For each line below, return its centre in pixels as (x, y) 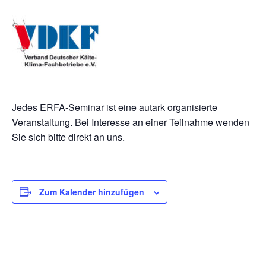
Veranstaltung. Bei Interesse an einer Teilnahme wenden (131, 122)
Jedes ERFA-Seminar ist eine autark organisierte (115, 107)
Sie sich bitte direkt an (59, 137)
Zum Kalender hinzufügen (92, 191)
